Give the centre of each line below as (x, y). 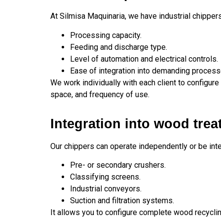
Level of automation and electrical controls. (144, 59)
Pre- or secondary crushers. (118, 165)
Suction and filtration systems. (122, 201)
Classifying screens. (105, 177)
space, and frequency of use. (100, 94)
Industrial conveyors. (106, 189)
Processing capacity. (106, 35)
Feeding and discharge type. (119, 47)
